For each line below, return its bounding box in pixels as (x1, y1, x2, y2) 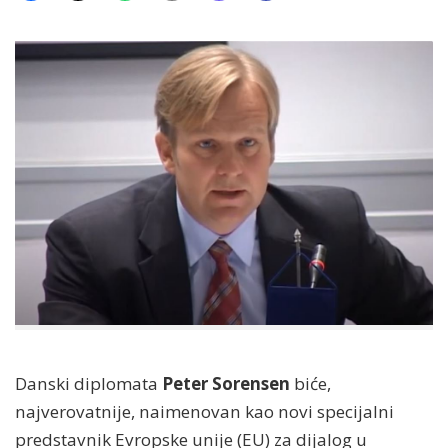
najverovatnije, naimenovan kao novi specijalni (15, 399, 394, 423)
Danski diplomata (15, 371, 162, 395)
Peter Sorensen (162, 371, 290, 395)
